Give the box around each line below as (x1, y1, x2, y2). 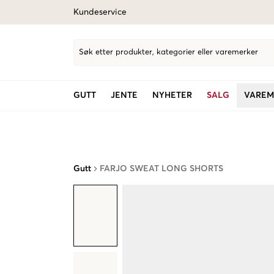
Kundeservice (73, 8, 127, 17)
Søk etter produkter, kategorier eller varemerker (79, 48, 258, 56)
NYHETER (152, 91, 192, 100)
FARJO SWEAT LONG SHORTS (100, 165, 223, 173)
